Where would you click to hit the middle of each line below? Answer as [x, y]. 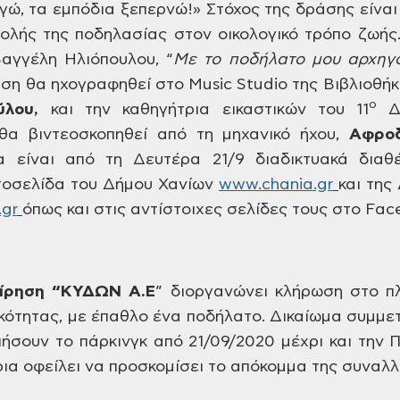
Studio [260, 85]
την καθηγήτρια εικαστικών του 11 [221, 110]
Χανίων [186, 185]
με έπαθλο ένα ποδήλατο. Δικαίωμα [202, 317]
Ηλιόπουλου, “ [116, 60]
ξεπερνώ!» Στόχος [187, 10]
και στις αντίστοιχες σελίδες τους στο [212, 210]
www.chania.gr [276, 185]
